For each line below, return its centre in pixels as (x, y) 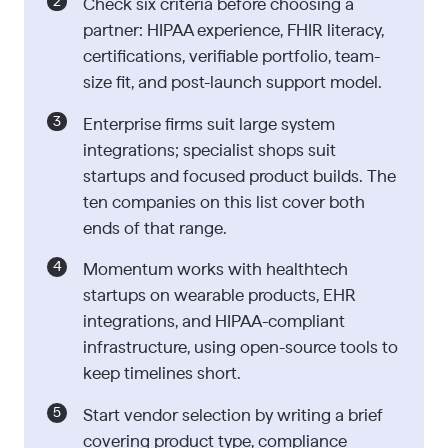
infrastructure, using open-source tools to (240, 348)
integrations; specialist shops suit (209, 150)
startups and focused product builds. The (239, 176)
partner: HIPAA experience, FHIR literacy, (233, 30)
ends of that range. (154, 228)
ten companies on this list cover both (223, 202)
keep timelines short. (161, 374)
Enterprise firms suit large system (208, 124)
